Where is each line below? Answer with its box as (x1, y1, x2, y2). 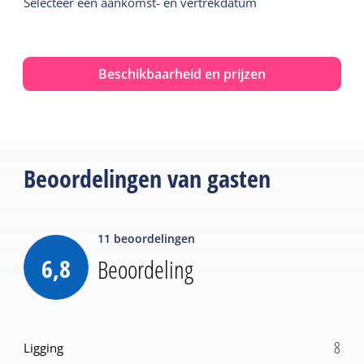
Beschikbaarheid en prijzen (98, 65, 266, 84)
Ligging (24, 339, 64, 356)
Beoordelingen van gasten (24, 161, 271, 195)
